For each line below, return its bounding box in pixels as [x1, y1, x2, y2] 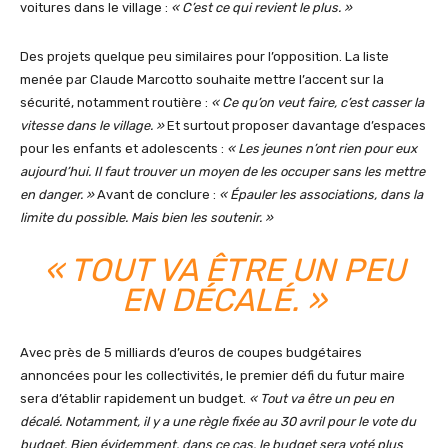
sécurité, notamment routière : [20, 94, 211, 110]
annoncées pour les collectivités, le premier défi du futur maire [20, 367, 405, 383]
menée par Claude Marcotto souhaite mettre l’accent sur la [20, 71, 384, 87]
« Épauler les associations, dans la [219, 186, 423, 202]
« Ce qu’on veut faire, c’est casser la [211, 94, 424, 110]
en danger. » [20, 186, 94, 202]
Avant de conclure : [94, 186, 219, 202]
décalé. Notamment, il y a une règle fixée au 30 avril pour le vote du [20, 413, 416, 429]
